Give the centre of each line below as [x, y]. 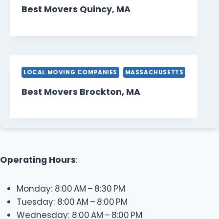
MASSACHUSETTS [154, 73]
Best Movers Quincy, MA [76, 10]
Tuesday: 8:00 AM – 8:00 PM [72, 202]
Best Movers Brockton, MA [81, 92]
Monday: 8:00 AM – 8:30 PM [71, 189]
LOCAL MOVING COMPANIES [71, 73]
